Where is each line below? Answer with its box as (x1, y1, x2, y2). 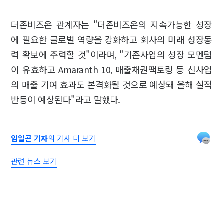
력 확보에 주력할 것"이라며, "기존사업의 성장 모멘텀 (11, 47, 212, 61)
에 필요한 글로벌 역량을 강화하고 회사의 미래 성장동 (11, 32, 212, 46)
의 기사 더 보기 (48, 132, 96, 143)
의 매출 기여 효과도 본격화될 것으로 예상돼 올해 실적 (11, 77, 212, 91)
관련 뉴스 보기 (11, 155, 57, 166)
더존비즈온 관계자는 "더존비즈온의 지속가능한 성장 (11, 17, 212, 31)
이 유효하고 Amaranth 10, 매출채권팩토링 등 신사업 (11, 62, 212, 76)
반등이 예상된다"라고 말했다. (11, 92, 120, 106)
